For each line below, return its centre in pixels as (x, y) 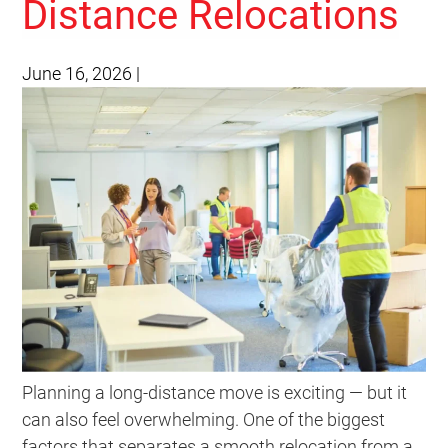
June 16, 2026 (77, 73)
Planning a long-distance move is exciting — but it (215, 393)
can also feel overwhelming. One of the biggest (204, 420)
